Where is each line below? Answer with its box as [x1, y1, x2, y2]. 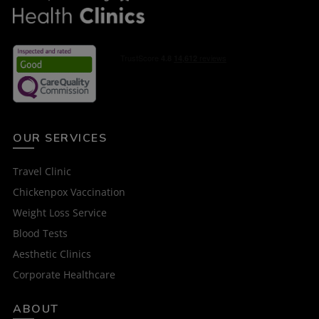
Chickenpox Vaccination [13, 184, 125, 199]
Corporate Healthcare [13, 267, 115, 281]
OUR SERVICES [13, 130, 107, 146]
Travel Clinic [13, 164, 71, 178]
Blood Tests [13, 226, 68, 240]
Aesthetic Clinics [13, 246, 91, 261]
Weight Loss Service [13, 205, 107, 219]
